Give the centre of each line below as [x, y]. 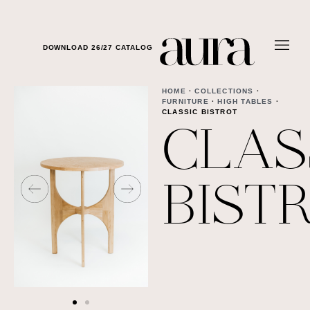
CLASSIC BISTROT [200, 112]
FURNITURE [185, 102]
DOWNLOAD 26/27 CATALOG [98, 47]
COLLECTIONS [224, 91]
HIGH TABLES [245, 102]
